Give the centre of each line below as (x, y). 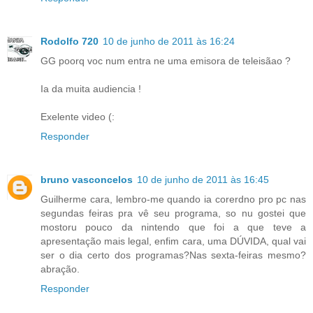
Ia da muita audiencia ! (91, 89)
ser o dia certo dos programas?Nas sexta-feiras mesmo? (173, 255)
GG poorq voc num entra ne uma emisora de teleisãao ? (166, 61)
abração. (60, 269)
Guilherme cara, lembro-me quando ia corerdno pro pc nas (173, 199)
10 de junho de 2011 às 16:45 (203, 180)
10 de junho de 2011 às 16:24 (169, 42)
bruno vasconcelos (87, 180)
